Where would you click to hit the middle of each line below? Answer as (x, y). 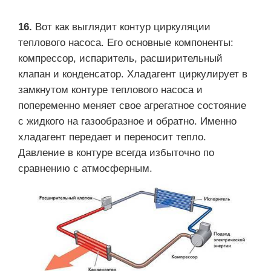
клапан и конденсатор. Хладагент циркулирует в (133, 74)
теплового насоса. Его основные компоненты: (126, 42)
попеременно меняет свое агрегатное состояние (132, 105)
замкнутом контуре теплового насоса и (110, 90)
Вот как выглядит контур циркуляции (123, 27)
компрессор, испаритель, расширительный (120, 58)
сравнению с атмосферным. (85, 168)
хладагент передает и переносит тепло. (112, 137)
